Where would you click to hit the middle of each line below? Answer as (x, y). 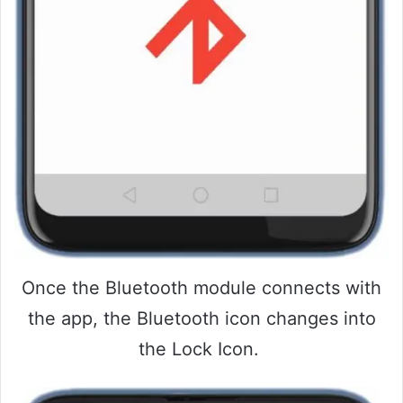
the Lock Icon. (201, 349)
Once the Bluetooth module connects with (201, 288)
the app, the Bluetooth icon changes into (201, 319)
